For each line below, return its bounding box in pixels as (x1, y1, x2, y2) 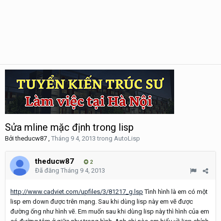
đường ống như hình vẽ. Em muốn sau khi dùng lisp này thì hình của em (10, 208, 209, 215)
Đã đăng (35, 167, 61, 174)
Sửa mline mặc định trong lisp (5, 121, 134, 133)
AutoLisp (114, 135, 140, 142)
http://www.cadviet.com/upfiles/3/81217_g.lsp (10, 188, 143, 195)
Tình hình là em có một (143, 188, 208, 195)
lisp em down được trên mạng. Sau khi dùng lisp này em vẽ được (10, 198, 193, 205)
